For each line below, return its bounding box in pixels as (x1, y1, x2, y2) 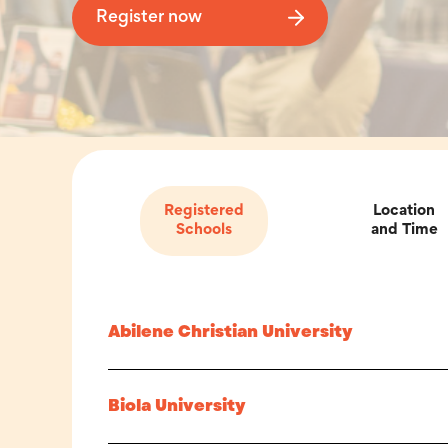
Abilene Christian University (108, 320, 353, 344)
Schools (176, 223, 232, 238)
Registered (164, 204, 244, 219)
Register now (96, 9, 202, 26)
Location (373, 204, 435, 219)
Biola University (108, 394, 246, 418)
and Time (370, 223, 438, 238)
